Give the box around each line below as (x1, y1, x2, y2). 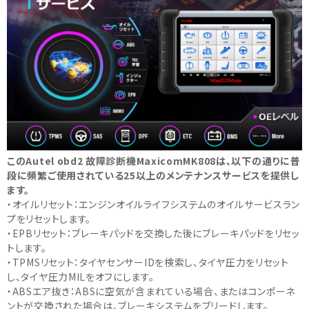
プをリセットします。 (7, 211, 91, 226)
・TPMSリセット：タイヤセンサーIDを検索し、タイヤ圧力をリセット (7, 255, 289, 269)
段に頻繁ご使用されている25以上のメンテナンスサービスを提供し (7, 168, 299, 182)
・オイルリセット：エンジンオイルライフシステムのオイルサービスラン (7, 197, 301, 211)
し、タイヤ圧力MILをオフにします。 (7, 269, 154, 283)
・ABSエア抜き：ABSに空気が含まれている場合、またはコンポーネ (7, 283, 296, 298)
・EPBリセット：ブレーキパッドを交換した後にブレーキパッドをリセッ (7, 226, 300, 240)
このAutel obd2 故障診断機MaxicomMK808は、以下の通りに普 (7, 153, 301, 168)
